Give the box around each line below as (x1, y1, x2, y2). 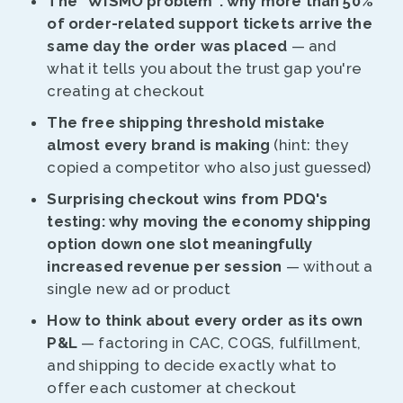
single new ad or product (47, 280, 231, 299)
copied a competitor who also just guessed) (47, 158, 372, 177)
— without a (282, 257, 373, 276)
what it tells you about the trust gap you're (47, 59, 362, 78)
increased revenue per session (47, 257, 282, 276)
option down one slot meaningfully (47, 235, 313, 254)
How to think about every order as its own (47, 311, 363, 330)
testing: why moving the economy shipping (47, 212, 372, 231)
